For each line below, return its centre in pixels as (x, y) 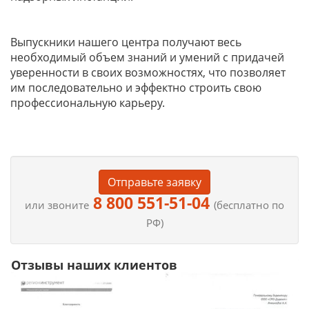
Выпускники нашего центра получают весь (126, 42)
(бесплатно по (249, 205)
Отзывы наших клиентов (94, 265)
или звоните (57, 205)
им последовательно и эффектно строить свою (136, 88)
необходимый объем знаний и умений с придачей (147, 58)
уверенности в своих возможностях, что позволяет (148, 73)
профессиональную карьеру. (88, 103)
